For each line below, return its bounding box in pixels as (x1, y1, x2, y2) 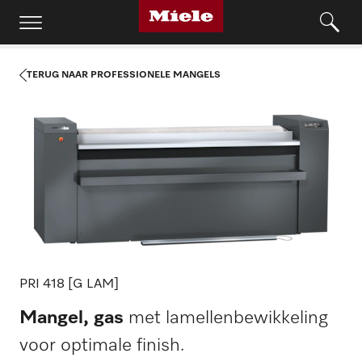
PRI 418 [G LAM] (19, 278, 119, 291)
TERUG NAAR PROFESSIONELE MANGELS (26, 70, 221, 80)
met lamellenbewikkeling (124, 309, 328, 327)
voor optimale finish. (19, 336, 184, 355)
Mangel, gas (19, 309, 124, 327)
